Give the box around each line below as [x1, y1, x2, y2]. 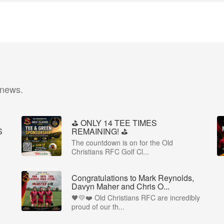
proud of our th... [71, 201, 124, 211]
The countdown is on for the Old [71, 137, 173, 147]
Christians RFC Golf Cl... [71, 146, 149, 156]
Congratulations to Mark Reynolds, [71, 172, 194, 183]
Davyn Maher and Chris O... [71, 180, 169, 192]
